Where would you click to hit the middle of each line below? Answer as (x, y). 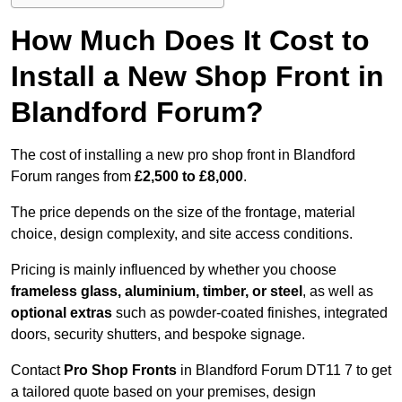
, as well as (338, 292)
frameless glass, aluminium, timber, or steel (157, 292)
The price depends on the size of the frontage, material (183, 213)
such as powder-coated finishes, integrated (250, 313)
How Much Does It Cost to (190, 41)
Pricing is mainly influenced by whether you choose (174, 270)
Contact (37, 371)
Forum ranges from (73, 177)
